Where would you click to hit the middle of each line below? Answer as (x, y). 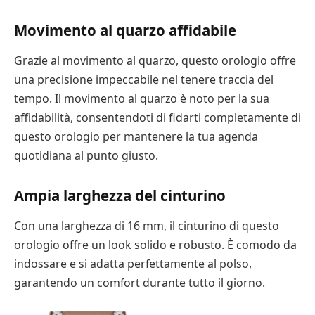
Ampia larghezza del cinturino (120, 195)
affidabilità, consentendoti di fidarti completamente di (157, 118)
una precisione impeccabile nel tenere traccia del (144, 80)
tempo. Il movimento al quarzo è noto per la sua (142, 99)
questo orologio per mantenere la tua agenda (136, 137)
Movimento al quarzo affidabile (125, 30)
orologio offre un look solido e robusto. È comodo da (155, 245)
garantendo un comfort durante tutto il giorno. (140, 283)
